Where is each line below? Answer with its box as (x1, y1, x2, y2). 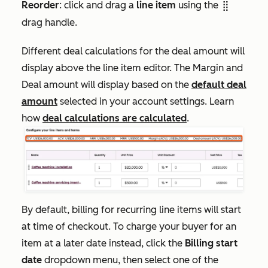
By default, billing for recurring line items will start (22, 203, 241, 215)
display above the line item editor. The (22, 62, 193, 74)
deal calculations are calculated (42, 112, 187, 124)
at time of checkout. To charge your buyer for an (22, 220, 236, 232)
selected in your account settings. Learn (57, 95, 234, 107)
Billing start (185, 237, 237, 249)
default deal (191, 78, 246, 90)
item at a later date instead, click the (22, 237, 185, 249)
